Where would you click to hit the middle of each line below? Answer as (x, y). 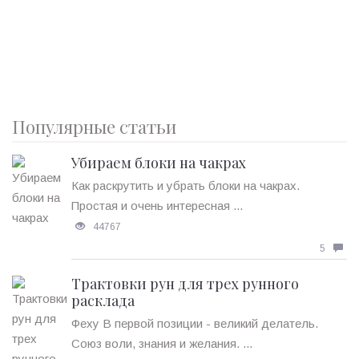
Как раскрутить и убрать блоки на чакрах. (186, 186)
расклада (103, 301)
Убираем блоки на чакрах (159, 163)
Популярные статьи (94, 127)
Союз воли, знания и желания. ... (162, 344)
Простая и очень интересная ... (157, 206)
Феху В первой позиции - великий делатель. (195, 324)
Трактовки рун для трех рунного (185, 284)
